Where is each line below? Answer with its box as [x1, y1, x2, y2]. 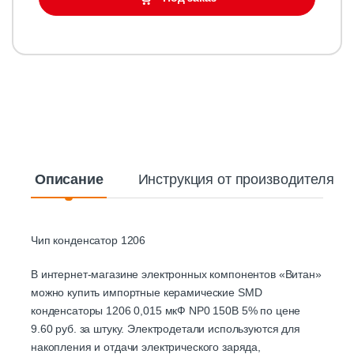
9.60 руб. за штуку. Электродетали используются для [31, 322, 300, 336]
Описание [34, 171, 104, 188]
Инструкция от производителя [137, 171, 334, 188]
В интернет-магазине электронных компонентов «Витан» [31, 268, 322, 281]
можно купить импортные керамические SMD [31, 286, 262, 299]
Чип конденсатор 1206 [31, 234, 146, 247]
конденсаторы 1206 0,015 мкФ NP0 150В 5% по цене [31, 304, 301, 318]
